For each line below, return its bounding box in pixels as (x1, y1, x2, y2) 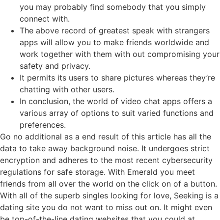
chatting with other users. (20, 84, 114, 95)
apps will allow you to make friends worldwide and (20, 37, 209, 48)
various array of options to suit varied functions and (20, 108, 214, 118)
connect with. (20, 14, 70, 24)
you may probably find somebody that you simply (20, 2, 206, 12)
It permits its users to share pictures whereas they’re (20, 73, 215, 83)
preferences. (20, 120, 66, 130)
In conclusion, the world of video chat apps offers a (20, 96, 212, 107)
